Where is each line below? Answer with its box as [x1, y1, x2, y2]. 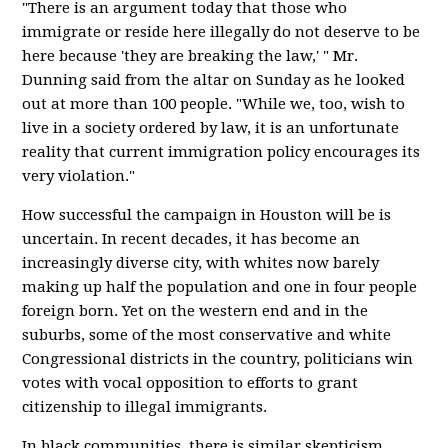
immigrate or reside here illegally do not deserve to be [22, 23, 421, 41]
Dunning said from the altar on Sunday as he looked [22, 71, 406, 89]
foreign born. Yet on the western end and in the [22, 302, 369, 320]
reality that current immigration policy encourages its [22, 143, 421, 161]
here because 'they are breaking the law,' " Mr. [22, 47, 359, 65]
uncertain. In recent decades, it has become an [22, 230, 361, 248]
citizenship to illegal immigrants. [22, 398, 268, 416]
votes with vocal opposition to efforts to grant [22, 374, 359, 392]
